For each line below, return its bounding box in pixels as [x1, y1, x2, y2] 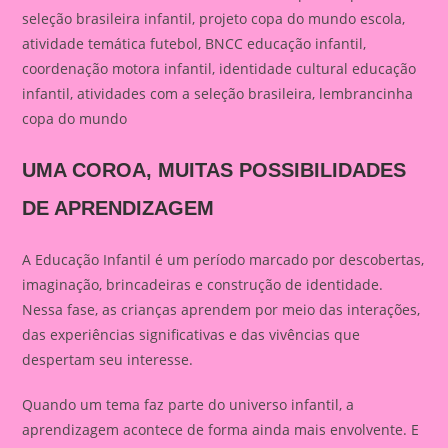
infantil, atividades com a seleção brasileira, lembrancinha [22, 84, 414, 103]
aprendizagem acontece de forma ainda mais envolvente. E [22, 420, 420, 439]
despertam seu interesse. [22, 350, 194, 369]
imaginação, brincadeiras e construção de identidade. [22, 275, 384, 294]
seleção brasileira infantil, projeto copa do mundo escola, [22, 9, 406, 28]
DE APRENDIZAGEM [22, 197, 215, 219]
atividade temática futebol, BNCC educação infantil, [22, 34, 367, 53]
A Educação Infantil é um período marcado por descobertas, [22, 250, 425, 269]
